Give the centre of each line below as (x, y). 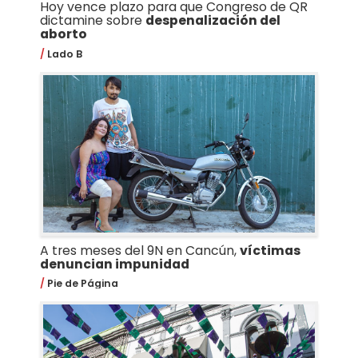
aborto (63, 34)
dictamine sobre (92, 21)
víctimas (270, 250)
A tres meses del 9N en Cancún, (139, 250)
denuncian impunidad (114, 264)
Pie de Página (81, 284)
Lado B (63, 54)
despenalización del (213, 21)
